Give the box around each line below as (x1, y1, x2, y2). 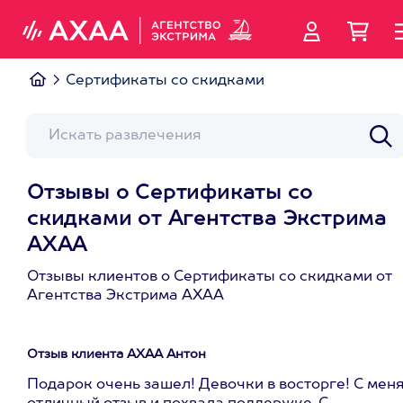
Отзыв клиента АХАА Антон (27, 348, 206, 361)
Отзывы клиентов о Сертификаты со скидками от (27, 270, 392, 284)
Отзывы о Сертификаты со (27, 184, 313, 203)
